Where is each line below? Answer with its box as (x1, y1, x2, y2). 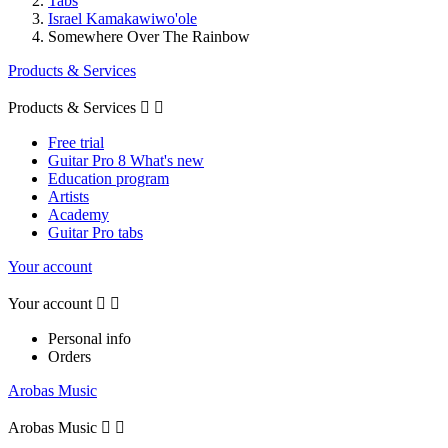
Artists (48, 187, 89, 205)
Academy (48, 205, 109, 223)
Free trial (48, 133, 104, 151)
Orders (48, 347, 91, 365)
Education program (48, 169, 169, 187)
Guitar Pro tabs (48, 223, 143, 241)
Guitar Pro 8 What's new (48, 151, 204, 169)
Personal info (48, 329, 131, 347)
